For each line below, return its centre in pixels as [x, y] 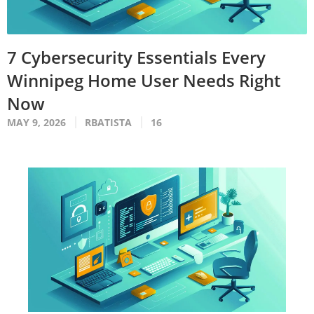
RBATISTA [108, 122]
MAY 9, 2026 [36, 122]
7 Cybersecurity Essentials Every [136, 57]
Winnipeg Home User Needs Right [144, 80]
